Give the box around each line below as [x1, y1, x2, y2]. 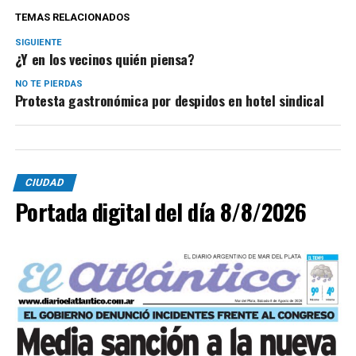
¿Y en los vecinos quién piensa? [14, 48, 195, 70]
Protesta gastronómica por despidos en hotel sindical [14, 90, 324, 111]
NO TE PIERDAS [14, 79, 83, 90]
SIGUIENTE [14, 37, 62, 48]
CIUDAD [23, 176, 66, 189]
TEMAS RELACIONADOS [14, 11, 130, 24]
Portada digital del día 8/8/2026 [14, 195, 307, 229]
